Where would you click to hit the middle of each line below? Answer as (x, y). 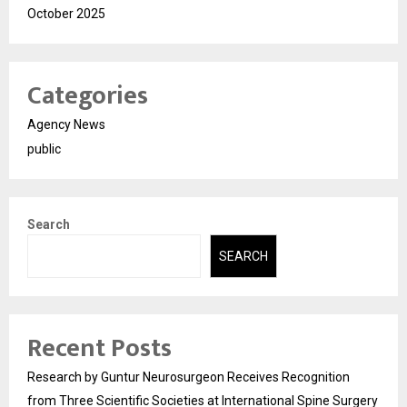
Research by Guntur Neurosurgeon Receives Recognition (189, 377)
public (44, 149)
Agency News (66, 124)
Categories (88, 95)
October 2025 (66, 13)
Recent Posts (99, 349)
